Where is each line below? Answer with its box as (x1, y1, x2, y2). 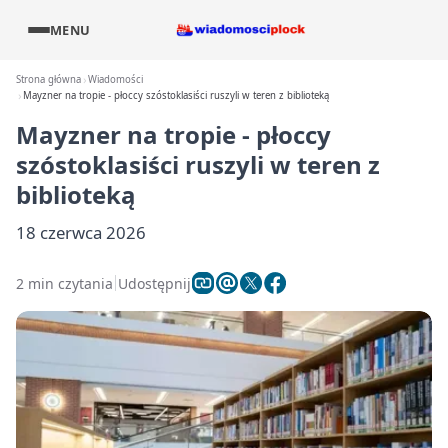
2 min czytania (16, 273, 113, 293)
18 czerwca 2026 (16, 221, 146, 244)
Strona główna (16, 73, 81, 86)
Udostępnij (118, 273, 191, 293)
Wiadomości (88, 73, 144, 86)
